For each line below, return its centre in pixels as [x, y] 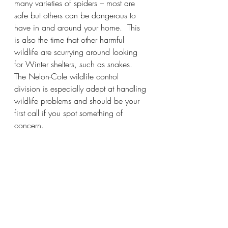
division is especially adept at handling [81, 88]
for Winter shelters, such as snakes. [76, 64]
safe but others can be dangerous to [76, 15]
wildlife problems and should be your [78, 101]
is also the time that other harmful [70, 39]
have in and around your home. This [78, 27]
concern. [29, 125]
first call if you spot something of [70, 113]
